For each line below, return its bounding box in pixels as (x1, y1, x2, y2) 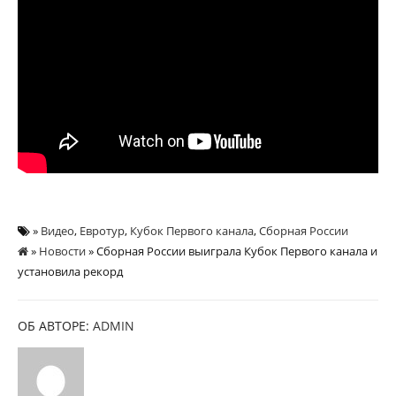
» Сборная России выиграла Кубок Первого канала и (86, 242, 377, 259)
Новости (39, 242, 86, 259)
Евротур (80, 222, 125, 239)
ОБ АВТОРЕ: (18, 316, 93, 334)
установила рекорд (18, 263, 123, 279)
